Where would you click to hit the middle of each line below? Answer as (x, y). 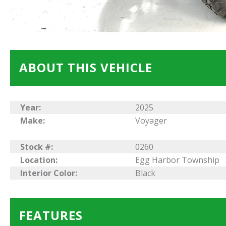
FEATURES (51, 215)
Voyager (151, 121)
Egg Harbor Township (178, 160)
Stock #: (37, 147)
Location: (39, 160)
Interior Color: (49, 173)
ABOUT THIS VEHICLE (86, 68)
